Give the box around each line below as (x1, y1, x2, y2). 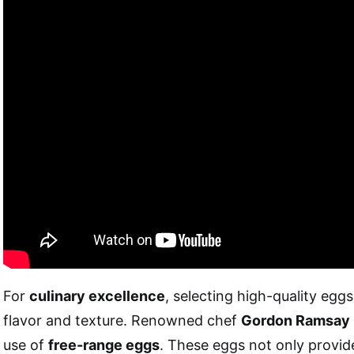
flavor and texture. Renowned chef (3, 312, 241, 330)
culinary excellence (29, 288, 165, 305)
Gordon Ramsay (241, 312, 350, 330)
